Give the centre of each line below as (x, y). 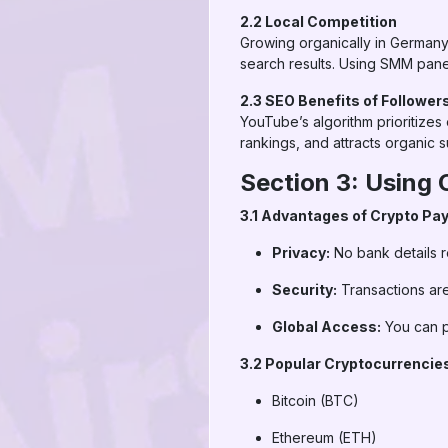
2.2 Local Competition (318, 21)
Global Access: (326, 326)
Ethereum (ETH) (324, 437)
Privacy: (301, 252)
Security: (304, 289)
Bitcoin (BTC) (315, 400)
